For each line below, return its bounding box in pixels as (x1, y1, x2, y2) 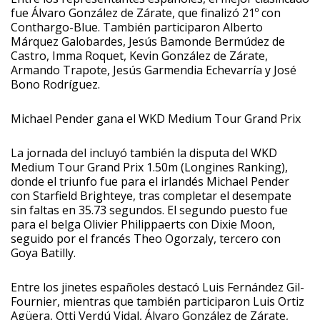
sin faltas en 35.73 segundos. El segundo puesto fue (11, 201, 288, 218)
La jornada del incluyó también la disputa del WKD (11, 144, 277, 161)
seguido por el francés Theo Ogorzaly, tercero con (11, 230, 281, 246)
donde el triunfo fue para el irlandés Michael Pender (11, 173, 289, 189)
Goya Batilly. (11, 244, 76, 261)
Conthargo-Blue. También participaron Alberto (11, 19, 263, 35)
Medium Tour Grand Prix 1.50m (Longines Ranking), (11, 159, 288, 175)
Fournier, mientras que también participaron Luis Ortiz (11, 293, 304, 309)
